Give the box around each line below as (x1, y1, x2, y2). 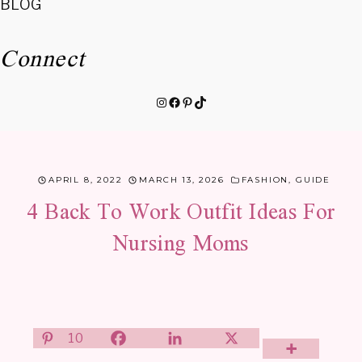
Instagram (154, 93, 221, 109)
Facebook (167, 93, 232, 109)
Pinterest (180, 93, 243, 109)
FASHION (241, 175, 289, 186)
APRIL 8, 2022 (48, 175, 123, 186)
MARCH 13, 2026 (139, 175, 225, 186)
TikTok (193, 93, 239, 109)
